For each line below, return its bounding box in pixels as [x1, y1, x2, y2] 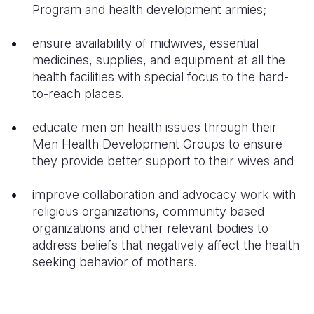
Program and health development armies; [32, 2, 266, 17]
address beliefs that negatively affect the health [32, 238, 299, 252]
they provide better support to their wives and [32, 153, 294, 168]
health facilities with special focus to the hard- [32, 69, 289, 84]
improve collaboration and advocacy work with [32, 187, 296, 202]
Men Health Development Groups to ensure [32, 137, 282, 151]
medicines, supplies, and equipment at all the [32, 53, 285, 67]
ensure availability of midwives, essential [32, 36, 259, 50]
